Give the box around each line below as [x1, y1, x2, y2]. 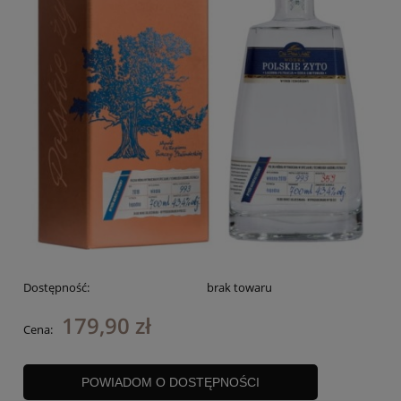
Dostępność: [23, 279, 90, 296]
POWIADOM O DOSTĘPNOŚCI [81, 375, 260, 390]
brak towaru [206, 279, 272, 296]
